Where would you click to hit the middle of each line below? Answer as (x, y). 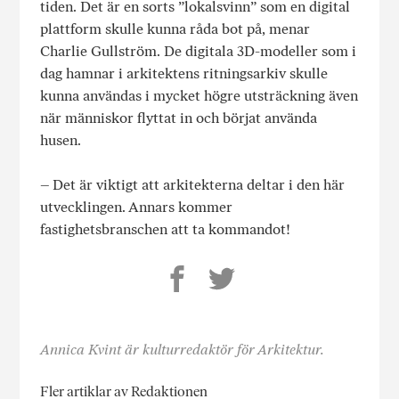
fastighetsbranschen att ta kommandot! (165, 230)
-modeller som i (305, 52)
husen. (60, 141)
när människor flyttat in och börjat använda (178, 118)
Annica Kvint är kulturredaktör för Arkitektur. (182, 350)
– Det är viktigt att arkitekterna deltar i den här (192, 185)
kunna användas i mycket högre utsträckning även (199, 96)
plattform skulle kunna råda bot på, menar (175, 29)
